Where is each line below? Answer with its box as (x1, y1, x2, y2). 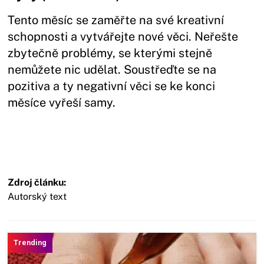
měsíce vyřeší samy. (8, 95, 119, 110)
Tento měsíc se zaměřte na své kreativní (8, 13, 225, 28)
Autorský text (8, 191, 67, 203)
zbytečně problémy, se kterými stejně (8, 46, 213, 61)
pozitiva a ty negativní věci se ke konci (8, 79, 216, 94)
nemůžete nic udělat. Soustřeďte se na (8, 62, 217, 77)
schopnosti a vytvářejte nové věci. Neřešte (8, 29, 239, 44)
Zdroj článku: (8, 177, 67, 189)
